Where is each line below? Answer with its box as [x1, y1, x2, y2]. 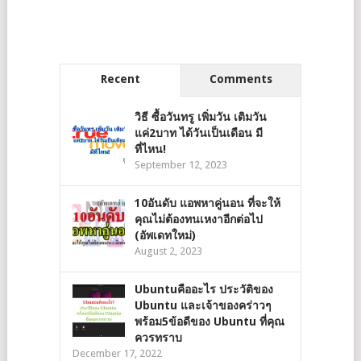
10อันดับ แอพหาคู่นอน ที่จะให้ [134, 197, 280, 210]
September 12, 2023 [134, 159, 227, 171]
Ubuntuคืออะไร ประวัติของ [134, 283, 273, 296]
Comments [209, 73, 272, 85]
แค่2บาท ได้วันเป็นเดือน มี [134, 127, 263, 139]
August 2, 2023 [134, 245, 202, 257]
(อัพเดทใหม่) [134, 229, 196, 242]
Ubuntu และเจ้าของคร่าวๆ [134, 299, 272, 312]
